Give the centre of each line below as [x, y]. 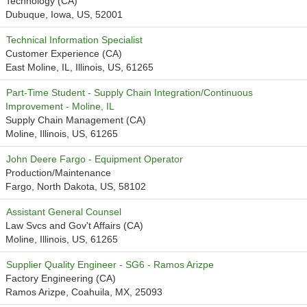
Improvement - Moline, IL [60, 106]
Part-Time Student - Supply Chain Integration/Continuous [130, 93]
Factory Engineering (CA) [61, 278]
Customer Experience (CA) [64, 53]
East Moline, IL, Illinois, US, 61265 [79, 67]
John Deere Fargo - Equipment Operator [95, 159]
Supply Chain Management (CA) [76, 120]
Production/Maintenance [58, 173]
